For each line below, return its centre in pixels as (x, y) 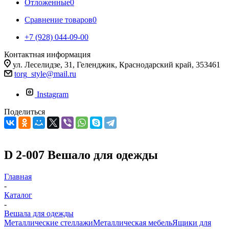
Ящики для (192, 222)
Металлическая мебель (133, 222)
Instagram (53, 94)
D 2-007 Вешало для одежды (81, 155)
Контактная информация (47, 54)
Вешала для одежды (39, 213)
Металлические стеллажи (49, 222)
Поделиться (25, 112)
